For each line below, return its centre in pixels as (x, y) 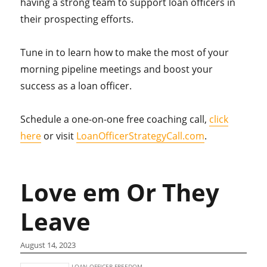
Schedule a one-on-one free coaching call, (115, 119)
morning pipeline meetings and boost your (117, 69)
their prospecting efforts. (77, 19)
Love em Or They (120, 192)
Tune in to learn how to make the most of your (125, 52)
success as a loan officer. (76, 86)
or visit (59, 136)
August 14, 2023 (48, 245)
